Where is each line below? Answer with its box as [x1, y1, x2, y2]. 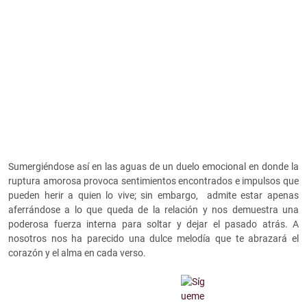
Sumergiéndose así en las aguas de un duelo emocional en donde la [8, 161, 299, 173]
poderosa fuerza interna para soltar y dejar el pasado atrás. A [8, 219, 299, 230]
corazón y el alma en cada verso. [8, 247, 148, 259]
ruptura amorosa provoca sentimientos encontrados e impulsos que [8, 175, 299, 187]
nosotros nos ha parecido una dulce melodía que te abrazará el [8, 233, 299, 245]
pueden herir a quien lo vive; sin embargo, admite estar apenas [8, 190, 299, 201]
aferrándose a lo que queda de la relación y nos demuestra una [8, 204, 299, 216]
